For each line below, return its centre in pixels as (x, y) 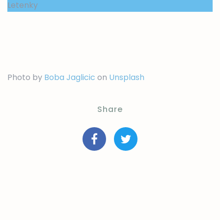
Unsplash (127, 77)
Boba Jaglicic (70, 77)
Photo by (26, 77)
